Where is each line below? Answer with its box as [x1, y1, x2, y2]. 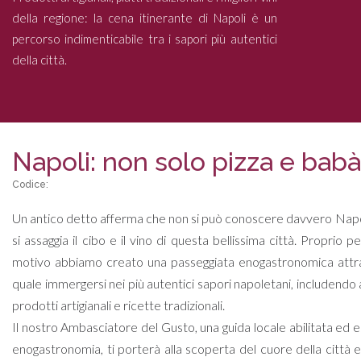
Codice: [12, 179, 48, 190]
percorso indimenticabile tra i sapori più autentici [12, 31, 277, 46]
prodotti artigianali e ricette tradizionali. [12, 297, 225, 313]
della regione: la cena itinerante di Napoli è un [12, 10, 277, 25]
